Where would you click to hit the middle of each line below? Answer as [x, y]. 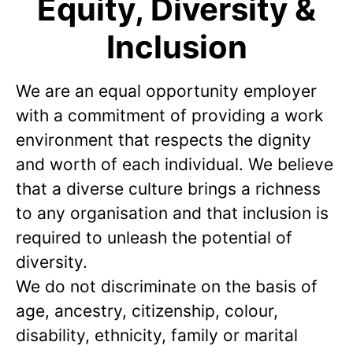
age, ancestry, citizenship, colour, [147, 311]
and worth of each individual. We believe [175, 164]
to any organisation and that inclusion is [172, 213]
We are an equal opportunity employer [166, 91]
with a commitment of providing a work [169, 115]
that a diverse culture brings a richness [168, 189]
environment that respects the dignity [163, 140]
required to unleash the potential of [154, 238]
